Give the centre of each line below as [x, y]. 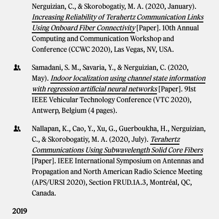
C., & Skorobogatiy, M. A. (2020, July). [91, 139]
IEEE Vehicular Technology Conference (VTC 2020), [112, 100]
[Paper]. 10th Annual [168, 28]
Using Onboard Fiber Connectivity [83, 28]
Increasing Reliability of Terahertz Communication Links [118, 17]
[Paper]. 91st [177, 89]
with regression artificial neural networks [94, 89]
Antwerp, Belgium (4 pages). [75, 110]
